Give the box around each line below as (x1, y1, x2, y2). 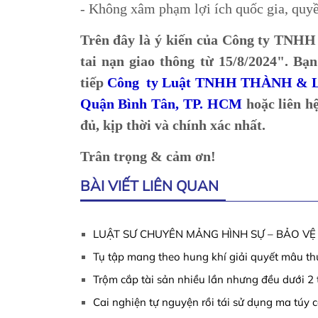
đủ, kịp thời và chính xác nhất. (79, 116, 269, 133)
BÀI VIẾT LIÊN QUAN (79, 176, 219, 194)
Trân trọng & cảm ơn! (79, 148, 216, 164)
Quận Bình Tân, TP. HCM (79, 95, 242, 111)
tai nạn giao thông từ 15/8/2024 (79, 53, 277, 69)
